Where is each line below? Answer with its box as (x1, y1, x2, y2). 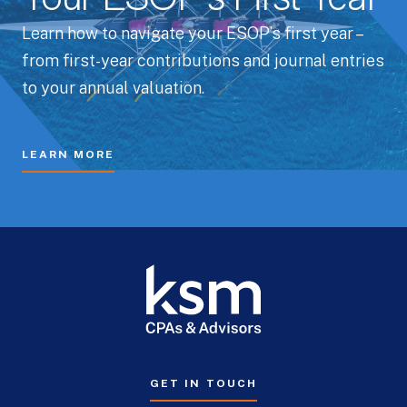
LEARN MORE (22, 148, 115, 162)
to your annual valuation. (22, 78, 204, 98)
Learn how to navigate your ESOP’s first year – (22, 24, 362, 44)
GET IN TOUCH (150, 376, 257, 390)
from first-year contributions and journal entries (22, 51, 384, 71)
